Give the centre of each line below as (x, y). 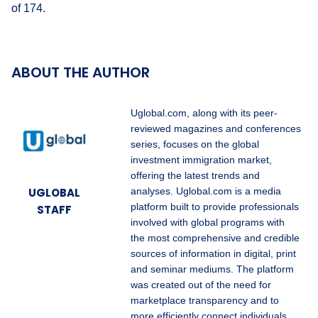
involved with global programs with (208, 222)
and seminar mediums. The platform (212, 269)
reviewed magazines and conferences (216, 128)
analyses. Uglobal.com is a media (206, 191)
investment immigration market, (201, 159)
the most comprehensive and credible (215, 237)
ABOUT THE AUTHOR (81, 72)
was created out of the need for (201, 284)
